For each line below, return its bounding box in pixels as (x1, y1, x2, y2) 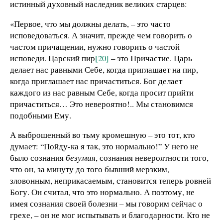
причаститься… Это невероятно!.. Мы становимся (10, 98, 193, 110)
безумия (66, 152, 96, 164)
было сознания (10, 152, 66, 164)
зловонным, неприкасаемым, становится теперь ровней (10, 175, 211, 187)
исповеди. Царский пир (10, 52, 95, 64)
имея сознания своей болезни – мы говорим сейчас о (10, 198, 203, 210)
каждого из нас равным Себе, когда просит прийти (10, 86, 194, 98)
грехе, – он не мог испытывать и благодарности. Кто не (10, 209, 210, 221)
